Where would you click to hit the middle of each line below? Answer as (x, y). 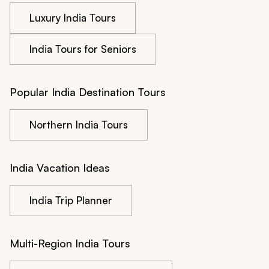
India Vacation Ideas (60, 168)
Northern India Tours (79, 125)
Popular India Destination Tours (88, 92)
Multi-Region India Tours (70, 243)
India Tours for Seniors (83, 49)
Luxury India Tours (73, 18)
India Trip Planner (71, 201)
